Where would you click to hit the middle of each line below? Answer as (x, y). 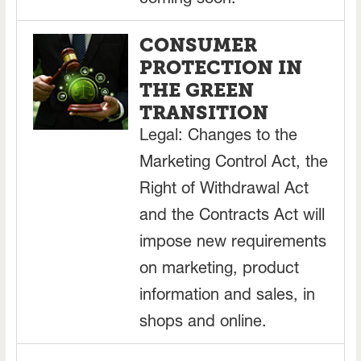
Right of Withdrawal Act (224, 191)
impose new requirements (233, 244)
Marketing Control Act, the (234, 164)
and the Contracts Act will (232, 217)
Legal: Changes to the (219, 137)
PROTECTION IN (221, 68)
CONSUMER (199, 46)
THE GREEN (197, 91)
